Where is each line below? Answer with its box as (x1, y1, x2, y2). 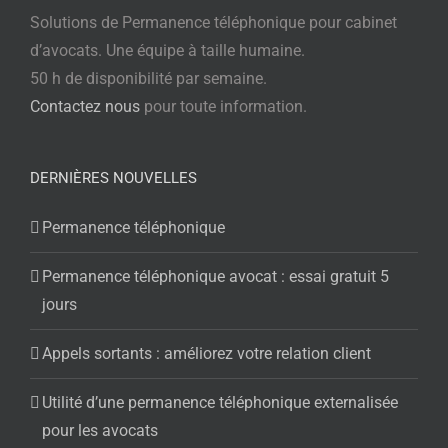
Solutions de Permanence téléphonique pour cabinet (30, 13, 397, 32)
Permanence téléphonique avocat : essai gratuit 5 (42, 267, 389, 286)
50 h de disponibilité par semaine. (30, 69, 267, 88)
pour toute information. (140, 97, 307, 116)
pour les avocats (42, 421, 158, 440)
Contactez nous (30, 97, 140, 116)
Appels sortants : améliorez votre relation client (42, 344, 371, 363)
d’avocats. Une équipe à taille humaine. (30, 41, 305, 60)
